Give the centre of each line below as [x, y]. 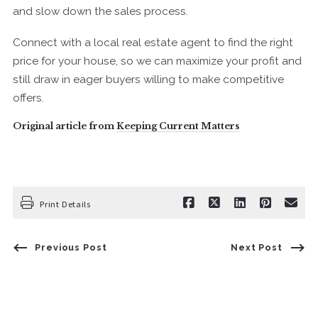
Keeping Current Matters [178, 126]
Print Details [65, 204]
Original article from [65, 126]
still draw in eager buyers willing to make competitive [148, 79]
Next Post [257, 247]
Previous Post [71, 247]
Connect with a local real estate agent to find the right [153, 42]
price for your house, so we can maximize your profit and [157, 61]
